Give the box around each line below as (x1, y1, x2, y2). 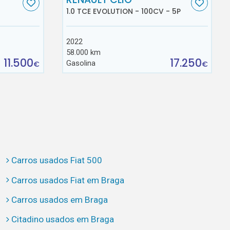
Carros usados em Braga (11, 194, 108, 205)
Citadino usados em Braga (11, 214, 114, 225)
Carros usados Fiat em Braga (11, 175, 124, 185)
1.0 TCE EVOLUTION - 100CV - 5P (66, 6, 181, 17)
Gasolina (66, 59, 96, 68)
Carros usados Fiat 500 (11, 155, 102, 166)
